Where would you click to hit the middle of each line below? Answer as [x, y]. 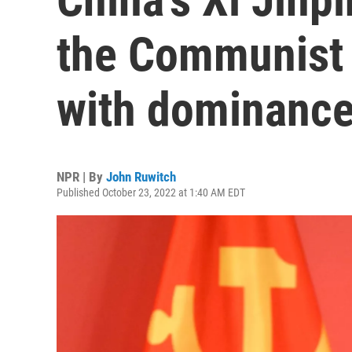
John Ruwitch [141, 177]
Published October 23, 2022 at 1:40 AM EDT [151, 192]
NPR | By [81, 177]
